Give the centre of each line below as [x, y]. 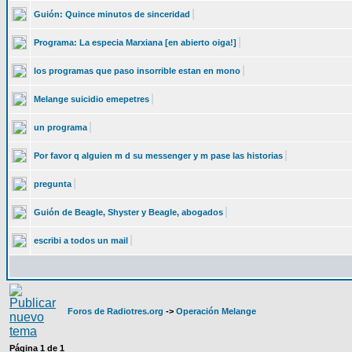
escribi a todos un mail [81, 240]
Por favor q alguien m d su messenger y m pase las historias [158, 156]
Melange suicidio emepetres [92, 99]
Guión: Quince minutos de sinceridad [112, 14]
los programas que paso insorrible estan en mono [137, 71]
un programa [60, 127]
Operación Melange [216, 311]
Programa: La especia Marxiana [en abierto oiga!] [135, 42]
